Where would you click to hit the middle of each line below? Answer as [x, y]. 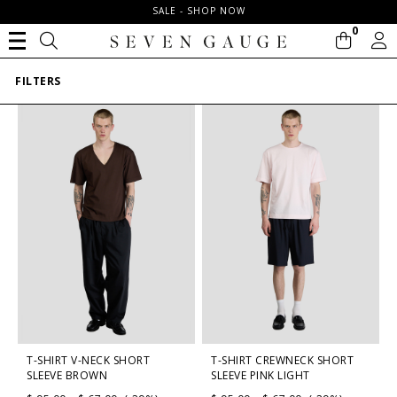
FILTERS [38, 82]
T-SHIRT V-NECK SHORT [88, 360]
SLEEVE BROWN [67, 375]
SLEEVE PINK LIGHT [261, 375]
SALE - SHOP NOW [198, 11]
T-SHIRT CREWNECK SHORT [282, 360]
